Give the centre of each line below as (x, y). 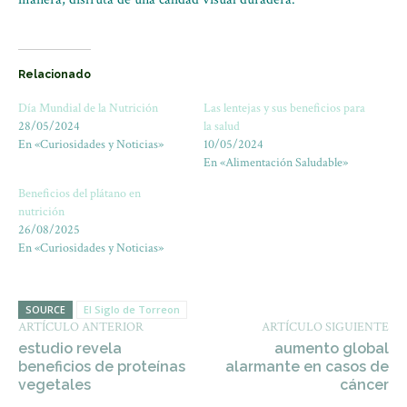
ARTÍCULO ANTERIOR (81, 327)
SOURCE (45, 309)
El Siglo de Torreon (132, 309)
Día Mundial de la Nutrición (88, 108)
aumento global (331, 348)
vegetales (55, 385)
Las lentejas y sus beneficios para (284, 108)
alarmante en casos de (307, 367)
